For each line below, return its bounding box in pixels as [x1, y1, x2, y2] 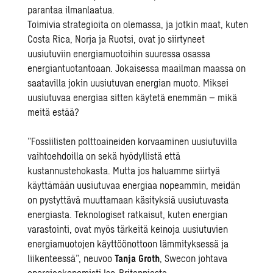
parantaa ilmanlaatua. [27, 4, 115, 15]
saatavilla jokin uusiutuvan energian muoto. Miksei [27, 77, 229, 88]
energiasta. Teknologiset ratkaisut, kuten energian [27, 208, 228, 220]
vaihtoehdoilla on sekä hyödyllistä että [27, 150, 181, 161]
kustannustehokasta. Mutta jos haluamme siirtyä [27, 165, 221, 176]
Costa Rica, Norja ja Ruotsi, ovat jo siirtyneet [27, 33, 205, 44]
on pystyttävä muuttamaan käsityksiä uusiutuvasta [27, 194, 229, 205]
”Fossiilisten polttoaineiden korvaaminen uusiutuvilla [27, 135, 238, 147]
